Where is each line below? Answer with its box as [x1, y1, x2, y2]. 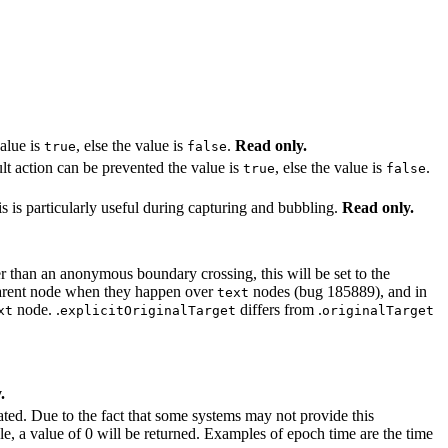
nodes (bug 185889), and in [249, 282, 427, 300]
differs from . [236, 300, 322, 318]
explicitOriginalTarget [60, 302, 236, 318]
